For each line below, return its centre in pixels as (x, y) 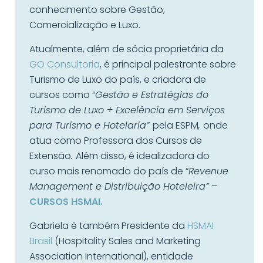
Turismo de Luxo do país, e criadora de (118, 80)
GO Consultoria (65, 64)
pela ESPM (176, 125)
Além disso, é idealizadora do (143, 156)
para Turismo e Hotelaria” (91, 125)
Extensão (50, 156)
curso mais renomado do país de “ (109, 171)
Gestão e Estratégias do (152, 95)
